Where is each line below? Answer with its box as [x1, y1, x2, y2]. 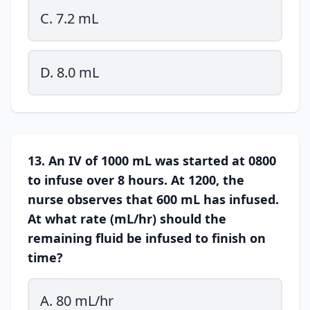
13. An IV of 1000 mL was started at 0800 [28, 152, 276, 169]
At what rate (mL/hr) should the [28, 210, 226, 227]
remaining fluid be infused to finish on [28, 230, 266, 246]
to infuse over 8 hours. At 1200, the [28, 172, 244, 188]
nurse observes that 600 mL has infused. [28, 191, 279, 208]
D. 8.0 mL [40, 63, 99, 82]
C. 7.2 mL [40, 9, 98, 28]
